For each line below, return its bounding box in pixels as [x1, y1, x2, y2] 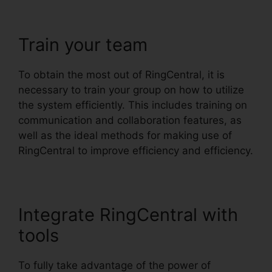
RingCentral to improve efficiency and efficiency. [18, 144, 253, 157]
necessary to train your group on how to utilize [18, 83, 244, 96]
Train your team [18, 33, 148, 55]
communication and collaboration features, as [18, 114, 242, 126]
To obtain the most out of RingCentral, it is [18, 68, 225, 81]
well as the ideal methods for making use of [18, 129, 232, 141]
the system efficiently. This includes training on [18, 98, 247, 111]
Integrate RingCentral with [18, 203, 238, 225]
